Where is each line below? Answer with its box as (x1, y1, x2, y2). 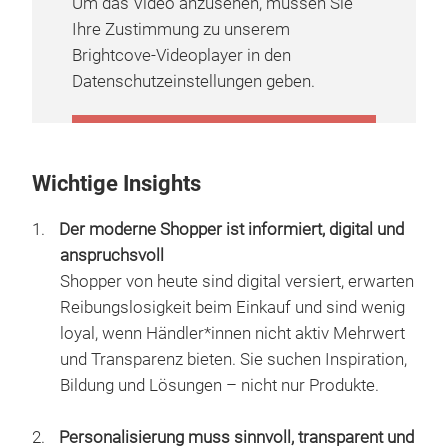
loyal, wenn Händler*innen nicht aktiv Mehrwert (60, 324, 405, 343)
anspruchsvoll (60, 246, 164, 265)
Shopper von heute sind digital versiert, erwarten (60, 272, 414, 291)
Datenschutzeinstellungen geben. (72, 72, 315, 91)
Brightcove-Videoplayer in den (72, 46, 291, 65)
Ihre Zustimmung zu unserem (72, 20, 290, 39)
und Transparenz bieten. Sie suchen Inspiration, (60, 350, 407, 369)
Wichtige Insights (32, 171, 201, 196)
